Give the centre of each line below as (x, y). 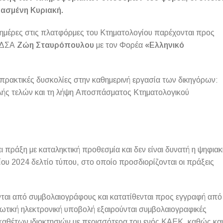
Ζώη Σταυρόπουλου (56, 45)
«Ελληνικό (165, 45)
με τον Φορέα (119, 45)
